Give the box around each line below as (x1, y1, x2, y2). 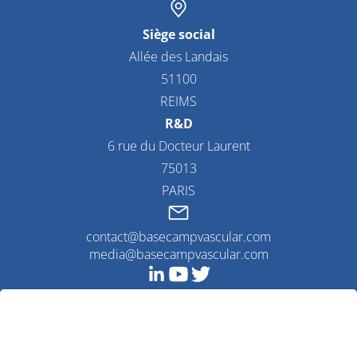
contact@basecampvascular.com (86, 228, 271, 246)
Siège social (142, 25, 215, 44)
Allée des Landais (129, 48, 228, 66)
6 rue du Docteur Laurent (107, 137, 250, 155)
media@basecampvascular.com (88, 245, 269, 264)
